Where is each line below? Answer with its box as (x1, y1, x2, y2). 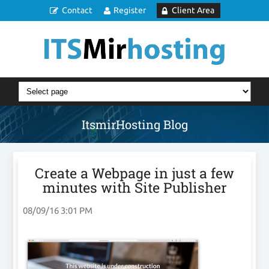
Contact (61, 5, 92, 15)
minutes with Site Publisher (42, 178, 227, 197)
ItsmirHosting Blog (81, 116, 188, 133)
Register (113, 5, 146, 15)
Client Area (171, 5, 214, 15)
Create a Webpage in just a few (35, 164, 234, 183)
